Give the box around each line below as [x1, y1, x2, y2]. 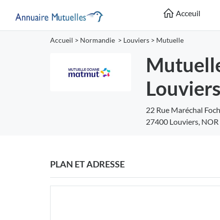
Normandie [80, 36, 116, 45]
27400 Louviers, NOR [146, 117, 219, 127]
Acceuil [174, 8, 200, 18]
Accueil [50, 36, 73, 45]
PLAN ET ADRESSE [50, 159, 125, 170]
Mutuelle [156, 36, 184, 45]
